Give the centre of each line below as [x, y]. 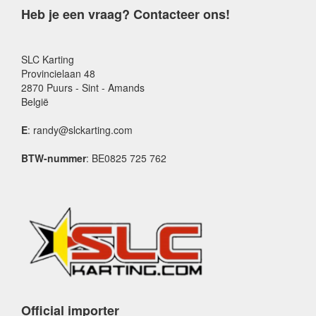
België [35, 102]
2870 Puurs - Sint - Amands [83, 87]
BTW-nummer [54, 158]
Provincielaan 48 [58, 73]
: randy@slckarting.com [80, 130]
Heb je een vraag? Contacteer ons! [126, 14]
